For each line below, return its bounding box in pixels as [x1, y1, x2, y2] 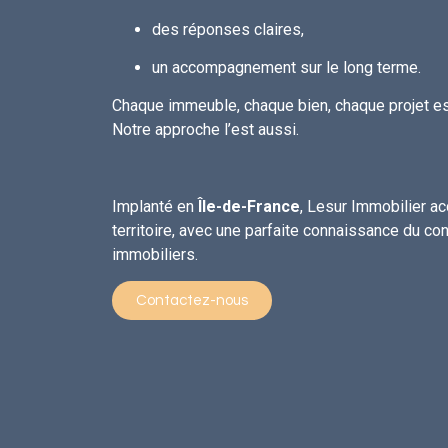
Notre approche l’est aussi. [112, 120, 299, 140]
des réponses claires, [152, 19, 304, 39]
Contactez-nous [136, 293, 248, 309]
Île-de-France [198, 197, 300, 217]
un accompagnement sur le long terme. [152, 57, 421, 77]
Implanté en [112, 197, 198, 217]
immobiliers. [112, 245, 198, 265]
